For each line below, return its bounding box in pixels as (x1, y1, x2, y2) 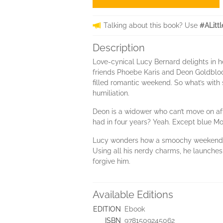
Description (93, 42, 145, 54)
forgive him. (93, 157, 130, 165)
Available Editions (93, 189, 173, 201)
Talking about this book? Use (104, 21, 200, 29)
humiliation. (93, 89, 129, 97)
